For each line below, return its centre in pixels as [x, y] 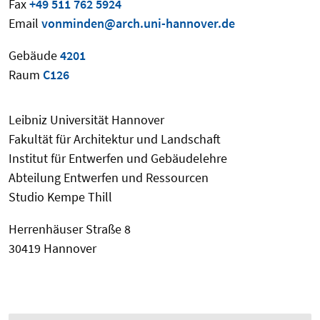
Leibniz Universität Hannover [86, 120]
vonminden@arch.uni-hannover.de [138, 24]
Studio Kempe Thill [60, 197]
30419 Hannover [52, 249]
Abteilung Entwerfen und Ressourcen [109, 178]
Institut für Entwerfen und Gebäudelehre [118, 159]
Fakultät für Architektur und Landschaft [115, 139]
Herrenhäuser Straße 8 [70, 229]
